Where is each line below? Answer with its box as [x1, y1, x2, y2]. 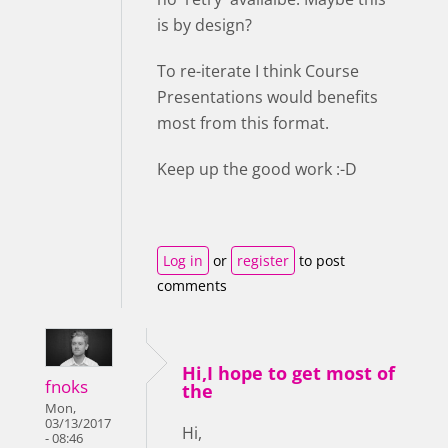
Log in [163, 251, 203, 270]
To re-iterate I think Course [157, 60, 359, 82]
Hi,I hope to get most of [182, 361, 395, 385]
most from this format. [157, 112, 329, 134]
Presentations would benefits [157, 86, 378, 108]
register [237, 251, 289, 270]
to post [295, 251, 345, 270]
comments [157, 276, 227, 295]
